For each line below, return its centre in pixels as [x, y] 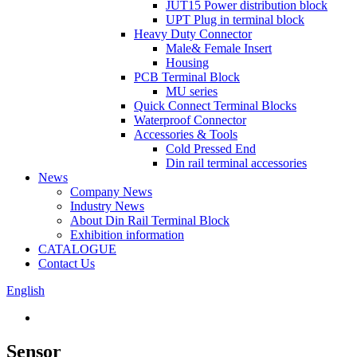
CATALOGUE [77, 249]
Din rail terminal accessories [236, 163]
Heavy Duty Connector [193, 34]
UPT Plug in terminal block [235, 20]
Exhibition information [127, 235]
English [25, 290]
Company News [111, 192]
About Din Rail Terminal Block [150, 220]
